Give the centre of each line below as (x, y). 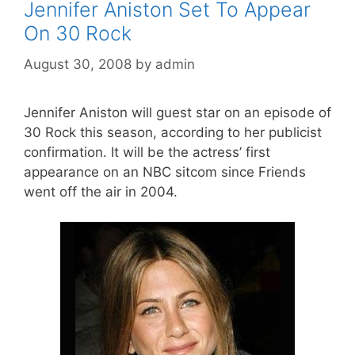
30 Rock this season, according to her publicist (173, 132)
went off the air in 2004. (101, 191)
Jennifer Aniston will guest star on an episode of (177, 112)
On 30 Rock (78, 34)
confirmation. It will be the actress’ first (147, 152)
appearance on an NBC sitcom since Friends (165, 172)
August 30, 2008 (78, 64)
